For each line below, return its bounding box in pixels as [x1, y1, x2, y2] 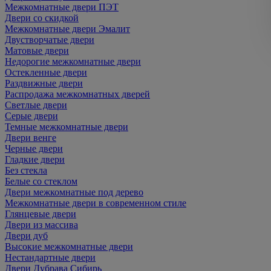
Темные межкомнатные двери [5, 122, 128, 132]
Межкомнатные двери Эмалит [5, 24, 130, 34]
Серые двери [5, 111, 58, 121]
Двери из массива [5, 220, 78, 230]
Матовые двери [5, 45, 69, 56]
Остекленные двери [5, 67, 87, 77]
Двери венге [5, 132, 56, 143]
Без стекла [5, 165, 47, 175]
